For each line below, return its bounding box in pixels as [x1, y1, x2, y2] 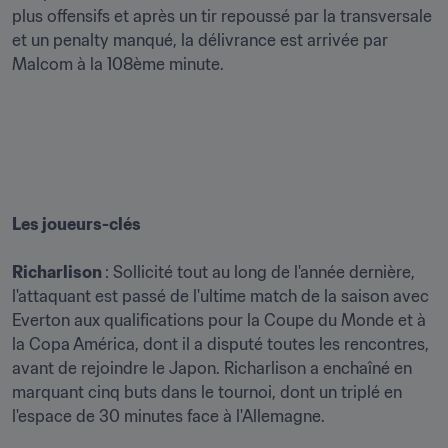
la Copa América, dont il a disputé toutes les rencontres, [12, 334, 429, 354]
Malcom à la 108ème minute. [12, 54, 224, 74]
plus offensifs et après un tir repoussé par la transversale [12, 6, 432, 26]
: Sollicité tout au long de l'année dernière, [105, 262, 415, 282]
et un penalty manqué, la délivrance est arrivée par [12, 30, 388, 50]
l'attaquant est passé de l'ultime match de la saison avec [12, 286, 429, 306]
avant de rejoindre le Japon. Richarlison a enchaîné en [12, 358, 412, 378]
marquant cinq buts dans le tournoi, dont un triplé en [12, 382, 402, 402]
